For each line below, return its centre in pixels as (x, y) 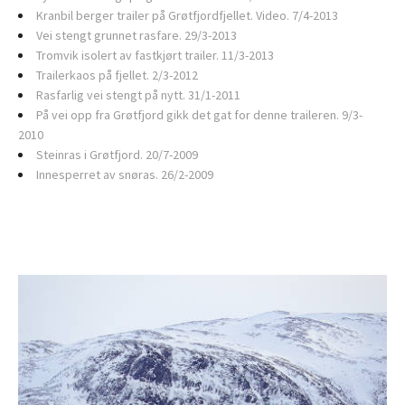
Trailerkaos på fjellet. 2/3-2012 (117, 75)
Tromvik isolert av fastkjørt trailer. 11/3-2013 (155, 55)
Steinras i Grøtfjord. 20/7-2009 (117, 155)
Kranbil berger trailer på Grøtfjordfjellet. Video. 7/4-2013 (187, 15)
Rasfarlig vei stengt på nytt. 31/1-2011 (138, 95)
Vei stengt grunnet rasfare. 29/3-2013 (137, 35)
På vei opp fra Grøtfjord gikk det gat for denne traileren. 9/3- (199, 115)
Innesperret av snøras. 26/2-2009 (125, 174)
